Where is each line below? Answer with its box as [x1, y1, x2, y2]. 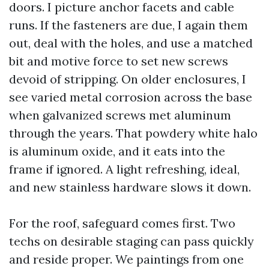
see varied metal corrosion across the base [9, 89, 252, 104]
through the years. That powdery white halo [9, 125, 258, 141]
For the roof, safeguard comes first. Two [9, 216, 235, 231]
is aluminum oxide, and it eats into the [9, 144, 225, 159]
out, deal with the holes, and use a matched [9, 35, 253, 50]
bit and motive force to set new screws [9, 53, 228, 68]
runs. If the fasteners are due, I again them [9, 17, 248, 32]
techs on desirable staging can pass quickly [9, 234, 254, 249]
